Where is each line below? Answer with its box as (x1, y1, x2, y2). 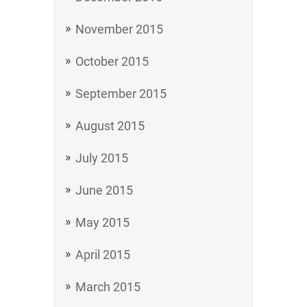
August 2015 (75, 119, 145, 133)
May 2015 (75, 215, 130, 230)
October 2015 (75, 54, 149, 69)
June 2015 (75, 183, 133, 197)
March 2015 (75, 280, 140, 294)
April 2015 (75, 247, 130, 262)
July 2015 (75, 151, 128, 165)
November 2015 (75, 22, 163, 36)
